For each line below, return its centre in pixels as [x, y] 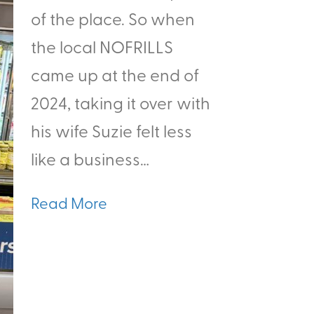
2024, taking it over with [121, 102]
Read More [69, 203]
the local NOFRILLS [102, 46]
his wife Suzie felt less [111, 130]
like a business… [90, 158]
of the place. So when [113, 18]
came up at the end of [115, 74]
